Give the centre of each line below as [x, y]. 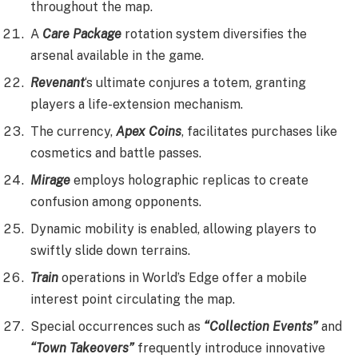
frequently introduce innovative [230, 348]
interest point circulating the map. [133, 299]
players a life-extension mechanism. [137, 104]
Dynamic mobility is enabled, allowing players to [173, 229]
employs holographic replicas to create [189, 180]
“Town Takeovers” [82, 348]
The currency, [73, 131]
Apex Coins [149, 131]
